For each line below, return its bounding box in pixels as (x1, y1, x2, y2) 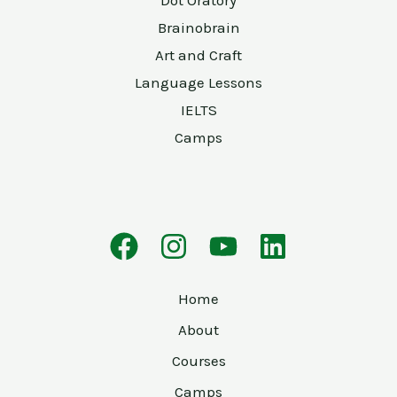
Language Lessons (135, 73, 262, 91)
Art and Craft (155, 45, 242, 64)
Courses (171, 351, 226, 370)
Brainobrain (157, 18, 240, 36)
